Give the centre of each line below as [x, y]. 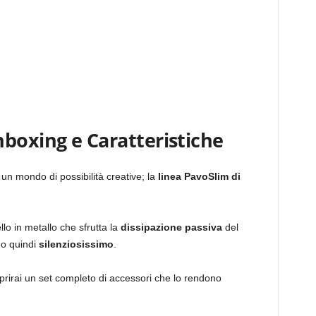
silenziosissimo [76, 244]
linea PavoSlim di [199, 176]
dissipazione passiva [172, 227]
